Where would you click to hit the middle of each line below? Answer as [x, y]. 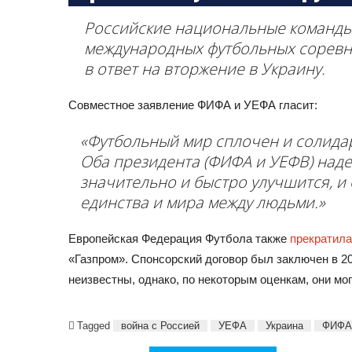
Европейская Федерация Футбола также [178, 238]
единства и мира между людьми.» [205, 202]
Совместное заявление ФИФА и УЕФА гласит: [194, 104]
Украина [284, 325]
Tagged [95, 325]
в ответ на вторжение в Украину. [207, 68]
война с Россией [160, 325]
